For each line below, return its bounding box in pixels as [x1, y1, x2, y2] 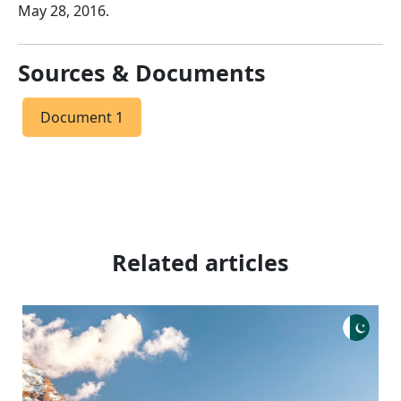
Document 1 [40, 107, 124, 127]
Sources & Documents [18, 57, 266, 88]
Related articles [112, 247, 289, 277]
